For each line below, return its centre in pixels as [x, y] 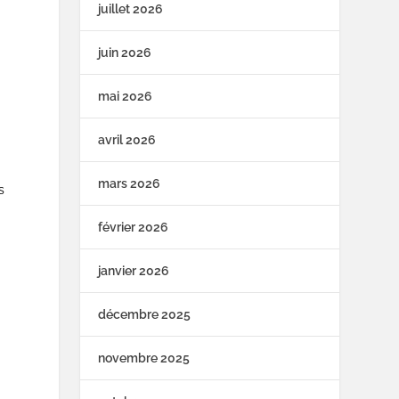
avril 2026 [127, 140]
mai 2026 [126, 97]
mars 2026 [130, 184]
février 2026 [134, 228]
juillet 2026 [131, 9]
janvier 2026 [134, 271]
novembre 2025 [144, 358]
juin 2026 [125, 53]
